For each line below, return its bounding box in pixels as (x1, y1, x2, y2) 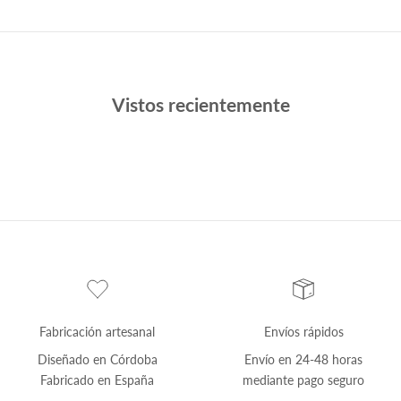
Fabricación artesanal (39, 323, 156, 339)
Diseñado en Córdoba (37, 351, 158, 367)
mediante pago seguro (243, 371, 365, 388)
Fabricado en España (40, 371, 155, 388)
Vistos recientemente (111, 92, 290, 115)
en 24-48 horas (275, 351, 363, 367)
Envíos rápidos (263, 323, 344, 339)
